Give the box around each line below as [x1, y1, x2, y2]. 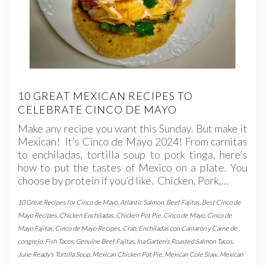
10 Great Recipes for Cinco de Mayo [18, 198, 118, 206]
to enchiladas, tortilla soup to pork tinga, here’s [18, 147, 247, 161]
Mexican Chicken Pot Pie [92, 250, 162, 258]
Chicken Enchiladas [59, 211, 114, 219]
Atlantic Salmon [120, 198, 164, 206]
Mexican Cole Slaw [164, 250, 217, 258]
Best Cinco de [202, 198, 241, 206]
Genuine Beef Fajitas [76, 237, 134, 245]
